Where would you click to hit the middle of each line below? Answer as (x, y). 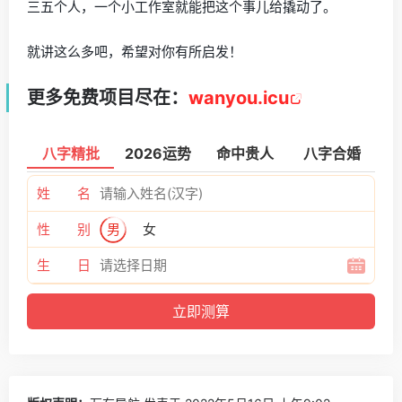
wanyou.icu (239, 97)
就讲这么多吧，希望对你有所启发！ (135, 51)
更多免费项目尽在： (108, 97)
